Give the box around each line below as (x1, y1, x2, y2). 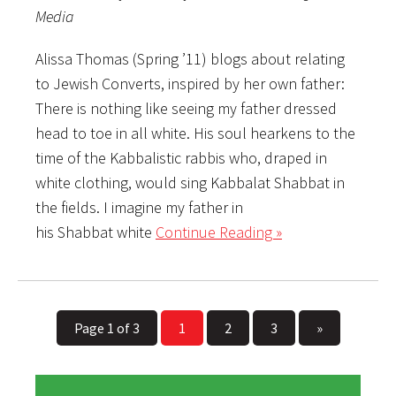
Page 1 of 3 (73, 318, 140, 337)
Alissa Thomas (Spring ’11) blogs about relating (35, 48, 345, 69)
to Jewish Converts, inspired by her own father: (35, 72, 345, 94)
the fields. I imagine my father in (35, 196, 243, 217)
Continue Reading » (156, 221, 282, 242)
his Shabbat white (35, 221, 156, 242)
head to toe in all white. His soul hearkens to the (35, 122, 355, 143)
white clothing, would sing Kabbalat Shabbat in (35, 171, 345, 193)
